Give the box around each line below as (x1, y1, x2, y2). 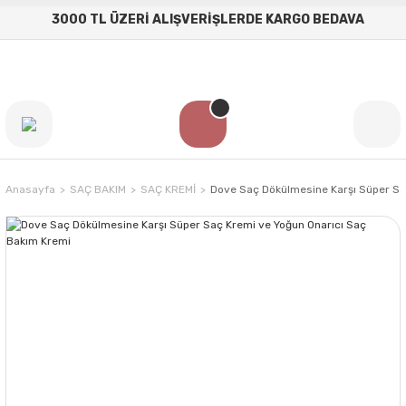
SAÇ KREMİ (140, 183, 196, 196)
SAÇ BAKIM (70, 183, 126, 196)
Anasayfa (5, 183, 55, 196)
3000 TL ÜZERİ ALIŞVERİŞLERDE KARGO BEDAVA (51, 12, 364, 27)
